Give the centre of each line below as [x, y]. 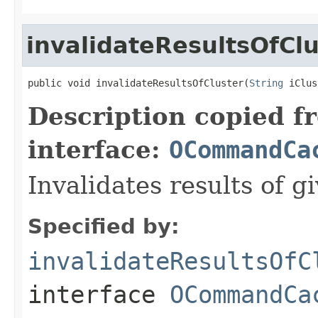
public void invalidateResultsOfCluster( [138, 83]
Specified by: [104, 226]
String [266, 83]
